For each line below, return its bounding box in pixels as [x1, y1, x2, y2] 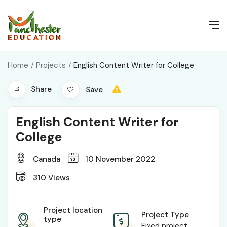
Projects [36, 60, 66, 70]
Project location [44, 205, 102, 216]
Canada [31, 154, 60, 165]
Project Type [141, 210, 189, 220]
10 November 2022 [83, 154, 155, 165]
